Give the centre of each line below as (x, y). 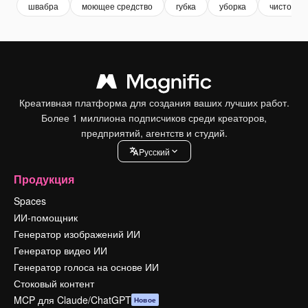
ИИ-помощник (46, 218)
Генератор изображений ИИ (77, 234)
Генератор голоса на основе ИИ (86, 267)
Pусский (154, 151)
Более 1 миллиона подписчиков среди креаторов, (154, 118)
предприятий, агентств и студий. (154, 133)
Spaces (30, 201)
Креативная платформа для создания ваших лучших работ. (154, 103)
